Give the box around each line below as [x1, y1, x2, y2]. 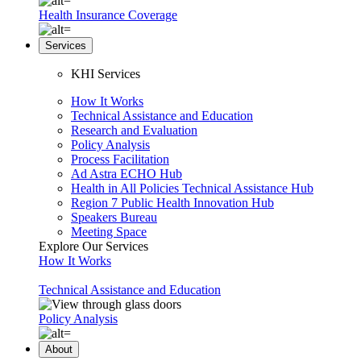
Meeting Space [71, 225, 147, 239]
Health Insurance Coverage [39, 8, 177, 22]
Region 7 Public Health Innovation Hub [71, 196, 274, 210]
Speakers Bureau [71, 210, 157, 224]
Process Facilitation [71, 152, 169, 166]
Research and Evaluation [71, 123, 197, 137]
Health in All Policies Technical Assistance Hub [71, 181, 313, 195]
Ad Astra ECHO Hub [71, 167, 182, 180]
